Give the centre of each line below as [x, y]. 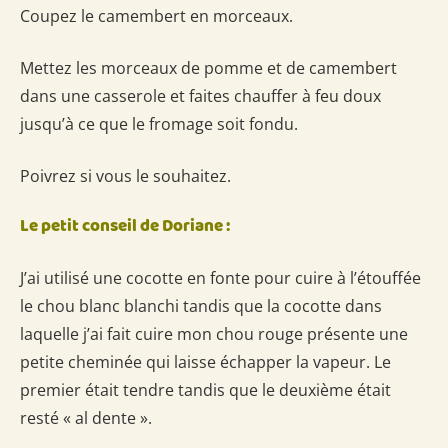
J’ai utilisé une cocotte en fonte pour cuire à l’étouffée [220, 277]
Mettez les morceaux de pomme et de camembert [208, 67]
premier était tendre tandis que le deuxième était [205, 389]
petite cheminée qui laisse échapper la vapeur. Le [205, 361]
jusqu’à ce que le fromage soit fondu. [159, 123]
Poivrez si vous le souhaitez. [125, 175]
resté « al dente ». [86, 417]
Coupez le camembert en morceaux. [156, 15]
